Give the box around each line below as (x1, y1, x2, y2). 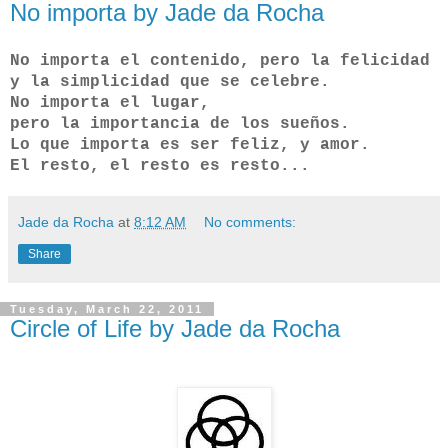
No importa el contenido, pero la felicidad (10, 52, 430, 71)
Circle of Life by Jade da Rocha (10, 315, 340, 343)
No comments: (204, 214, 297, 231)
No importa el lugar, (10, 94, 210, 113)
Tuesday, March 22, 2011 (10, 303, 204, 316)
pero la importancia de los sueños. (10, 115, 350, 134)
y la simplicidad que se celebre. (10, 73, 330, 92)
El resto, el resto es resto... (10, 157, 310, 176)
